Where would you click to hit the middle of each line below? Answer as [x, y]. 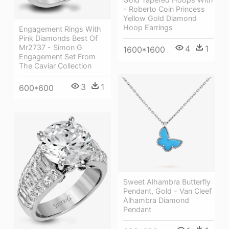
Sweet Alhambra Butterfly [167, 182]
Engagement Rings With [60, 29]
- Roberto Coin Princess [164, 9]
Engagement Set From [57, 57]
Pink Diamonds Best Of [58, 38]
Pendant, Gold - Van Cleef [167, 191]
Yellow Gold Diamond [160, 18]
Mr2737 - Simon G [51, 48]
